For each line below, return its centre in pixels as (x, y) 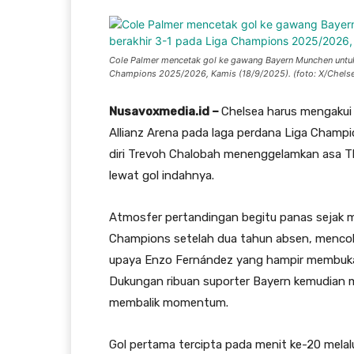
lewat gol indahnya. (162, 175)
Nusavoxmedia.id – (165, 111)
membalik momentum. (169, 303)
